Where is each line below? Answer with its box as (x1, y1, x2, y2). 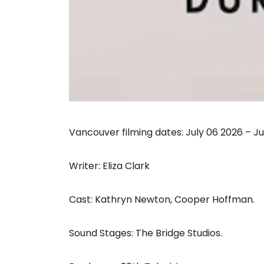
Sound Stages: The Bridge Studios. (69, 226, 222, 240)
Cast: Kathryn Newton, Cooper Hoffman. (69, 193, 255, 207)
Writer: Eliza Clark (69, 159, 150, 173)
